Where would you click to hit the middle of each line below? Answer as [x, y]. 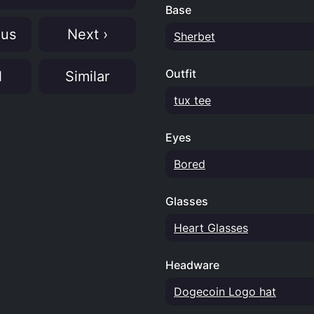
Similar [87, 76]
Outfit [181, 74]
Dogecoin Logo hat [225, 292]
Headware [192, 265]
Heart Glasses [211, 228]
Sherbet [194, 36]
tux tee [192, 100]
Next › [87, 34]
